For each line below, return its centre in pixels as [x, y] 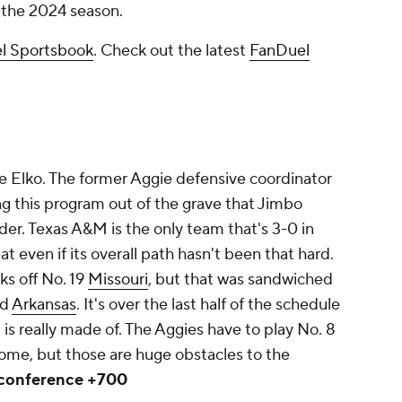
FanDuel [280, 51]
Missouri [118, 280]
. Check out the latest [171, 51]
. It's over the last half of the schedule [208, 305]
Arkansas [44, 305]
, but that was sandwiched [240, 280]
